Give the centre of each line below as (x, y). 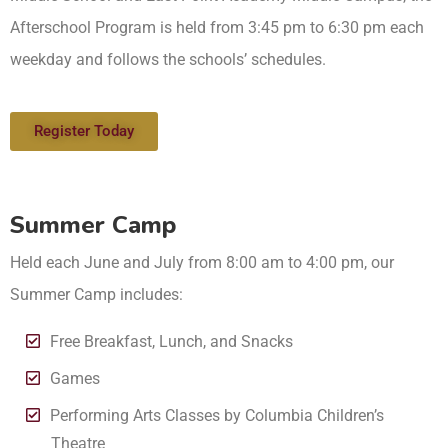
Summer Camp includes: (96, 294)
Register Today (84, 130)
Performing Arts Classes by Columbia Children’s (217, 415)
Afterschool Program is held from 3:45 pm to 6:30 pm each (217, 27)
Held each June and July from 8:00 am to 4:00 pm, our (202, 262)
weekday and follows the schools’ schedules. (168, 59)
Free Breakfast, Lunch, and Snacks (171, 341)
